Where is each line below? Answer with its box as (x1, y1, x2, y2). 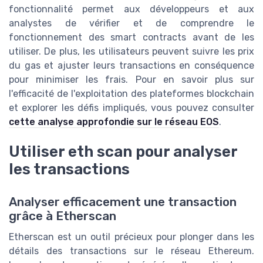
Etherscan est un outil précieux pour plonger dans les (9, 231, 254, 242)
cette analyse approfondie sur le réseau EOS (9, 116, 219, 128)
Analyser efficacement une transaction (9, 194, 237, 209)
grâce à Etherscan (9, 208, 116, 223)
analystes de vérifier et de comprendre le (9, 18, 254, 29)
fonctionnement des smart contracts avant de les (9, 32, 254, 43)
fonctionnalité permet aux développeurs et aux (9, 4, 254, 15)
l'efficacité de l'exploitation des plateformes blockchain (9, 88, 254, 100)
